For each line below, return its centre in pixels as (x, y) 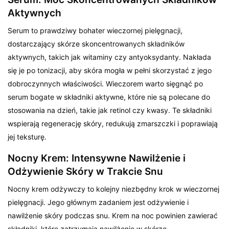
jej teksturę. (27, 136)
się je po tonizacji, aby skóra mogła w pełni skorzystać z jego (110, 70)
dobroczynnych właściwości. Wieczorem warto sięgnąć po (106, 83)
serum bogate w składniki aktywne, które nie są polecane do (109, 97)
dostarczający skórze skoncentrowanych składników (96, 43)
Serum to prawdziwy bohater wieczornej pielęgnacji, (95, 30)
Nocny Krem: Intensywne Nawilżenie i (97, 158)
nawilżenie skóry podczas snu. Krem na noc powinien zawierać (113, 215)
